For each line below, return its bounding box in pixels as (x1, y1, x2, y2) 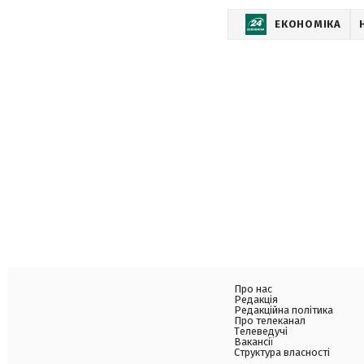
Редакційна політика (234, 304, 333, 316)
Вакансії (234, 336, 274, 348)
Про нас (234, 283, 272, 295)
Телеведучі (234, 325, 288, 337)
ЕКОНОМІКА (275, 18, 342, 30)
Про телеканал (234, 314, 305, 327)
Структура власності (234, 346, 330, 358)
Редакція (234, 293, 278, 305)
